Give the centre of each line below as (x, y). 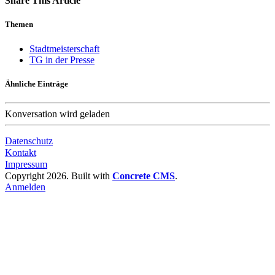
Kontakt (21, 152)
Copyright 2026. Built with (59, 176)
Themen (19, 25)
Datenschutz (29, 141)
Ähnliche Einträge (37, 83)
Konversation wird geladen (57, 114)
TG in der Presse (62, 60)
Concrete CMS (144, 176)
